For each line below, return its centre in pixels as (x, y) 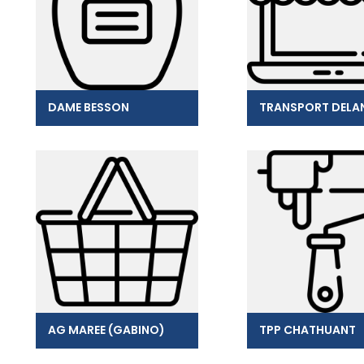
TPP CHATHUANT (307, 329)
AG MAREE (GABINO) (106, 329)
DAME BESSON (89, 107)
